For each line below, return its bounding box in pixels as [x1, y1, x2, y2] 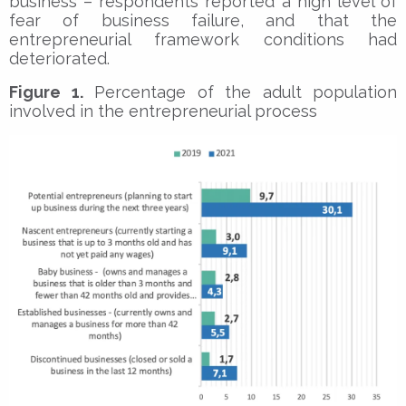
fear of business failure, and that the [9, 10, 397, 30]
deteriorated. [9, 48, 110, 68]
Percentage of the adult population [82, 82, 397, 101]
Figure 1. [9, 82, 83, 101]
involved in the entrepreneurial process [9, 101, 317, 121]
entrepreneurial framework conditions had [9, 29, 397, 49]
